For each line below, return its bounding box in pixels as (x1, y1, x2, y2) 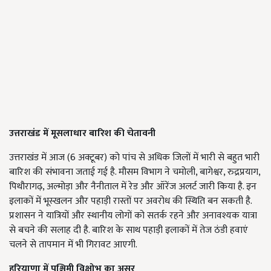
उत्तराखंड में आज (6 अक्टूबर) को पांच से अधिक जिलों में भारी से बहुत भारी (9, 149, 260, 166)
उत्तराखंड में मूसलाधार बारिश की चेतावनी (9, 125, 155, 142)
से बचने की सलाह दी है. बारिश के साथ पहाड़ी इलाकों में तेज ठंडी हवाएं (9, 222, 248, 239)
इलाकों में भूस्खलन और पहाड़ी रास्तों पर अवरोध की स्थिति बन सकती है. (9, 193, 252, 210)
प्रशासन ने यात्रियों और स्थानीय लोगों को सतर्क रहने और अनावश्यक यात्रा (9, 207, 257, 224)
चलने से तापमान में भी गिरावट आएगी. (9, 237, 137, 253)
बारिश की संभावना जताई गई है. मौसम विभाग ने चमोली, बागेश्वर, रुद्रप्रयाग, (9, 164, 260, 181)
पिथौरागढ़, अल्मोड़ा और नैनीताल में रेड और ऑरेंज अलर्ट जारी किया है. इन (9, 178, 256, 195)
